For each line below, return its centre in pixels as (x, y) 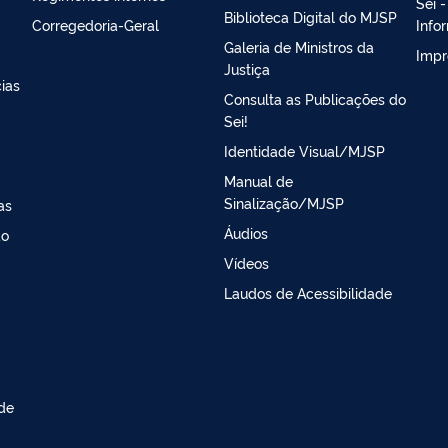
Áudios (246, 233)
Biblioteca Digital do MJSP (310, 17)
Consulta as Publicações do (315, 99)
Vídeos (246, 263)
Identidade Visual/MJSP (304, 151)
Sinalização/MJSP (284, 203)
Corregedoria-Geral (95, 25)
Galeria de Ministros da (299, 47)
